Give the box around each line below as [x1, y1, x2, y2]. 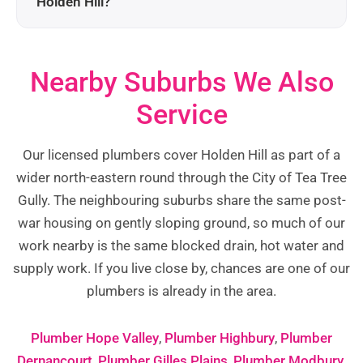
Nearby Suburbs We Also [29, 66, 334, 99]
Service [135, 98, 228, 131]
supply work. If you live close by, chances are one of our [13, 260, 350, 277]
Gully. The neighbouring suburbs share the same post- [17, 192, 346, 209]
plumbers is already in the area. [87, 283, 276, 300]
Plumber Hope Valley [31, 329, 159, 346]
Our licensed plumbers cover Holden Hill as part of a [23, 147, 340, 164]
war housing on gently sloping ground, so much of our [18, 215, 345, 232]
